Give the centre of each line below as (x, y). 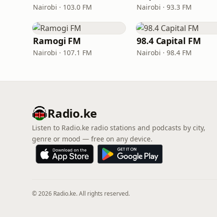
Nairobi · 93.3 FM (164, 7)
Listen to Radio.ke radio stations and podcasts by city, (119, 128)
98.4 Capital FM (169, 41)
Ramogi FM (57, 41)
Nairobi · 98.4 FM (164, 53)
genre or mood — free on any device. (92, 139)
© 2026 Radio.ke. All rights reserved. (81, 194)
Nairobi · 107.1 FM (62, 53)
